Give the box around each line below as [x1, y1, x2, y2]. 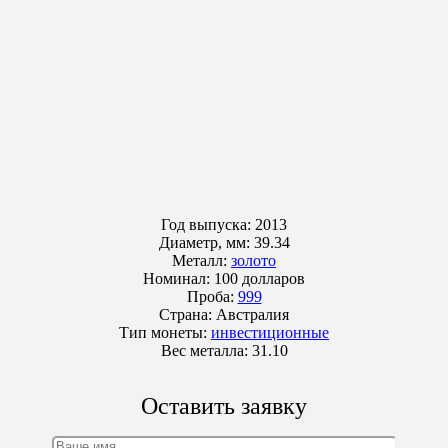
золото [231, 251, 276, 269]
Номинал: [143, 269, 214, 287]
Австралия [216, 305, 289, 323]
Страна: [159, 305, 216, 323]
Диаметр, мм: [158, 233, 254, 251]
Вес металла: [160, 341, 252, 359]
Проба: [186, 287, 238, 305]
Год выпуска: [161, 215, 255, 233]
